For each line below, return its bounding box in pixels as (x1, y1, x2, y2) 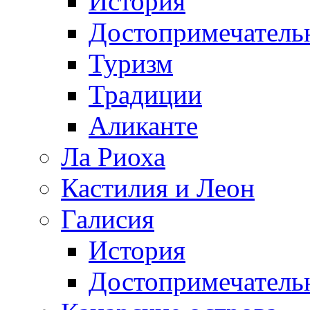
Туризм (89, 48, 173, 78)
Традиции (89, 79, 202, 109)
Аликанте (89, 110, 198, 140)
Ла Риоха (61, 141, 165, 172)
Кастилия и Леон (61, 172, 255, 203)
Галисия (61, 203, 154, 234)
